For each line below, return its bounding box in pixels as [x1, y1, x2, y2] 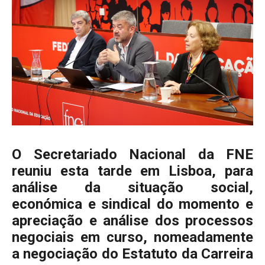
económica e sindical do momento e [12, 195, 253, 212]
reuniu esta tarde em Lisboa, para [12, 162, 253, 179]
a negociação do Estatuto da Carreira [12, 245, 253, 262]
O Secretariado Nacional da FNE [12, 146, 253, 163]
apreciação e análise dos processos [12, 212, 253, 229]
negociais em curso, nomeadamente [12, 228, 253, 245]
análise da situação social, [12, 179, 253, 196]
